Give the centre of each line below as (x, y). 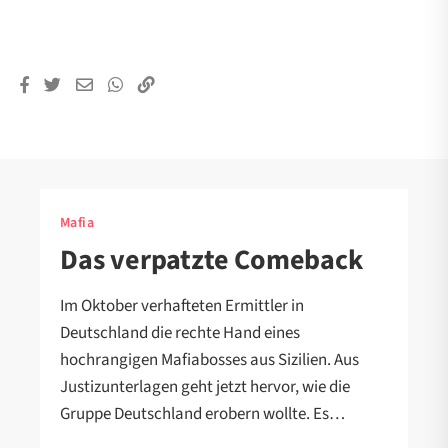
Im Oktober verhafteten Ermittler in (182, 305)
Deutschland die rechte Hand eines (180, 332)
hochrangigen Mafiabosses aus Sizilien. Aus (209, 359)
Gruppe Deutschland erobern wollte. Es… (202, 413)
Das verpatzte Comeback (211, 259)
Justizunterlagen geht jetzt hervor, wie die (205, 386)
